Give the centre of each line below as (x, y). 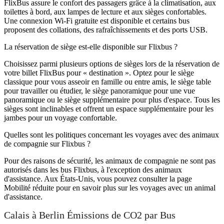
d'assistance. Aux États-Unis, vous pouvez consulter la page (98, 178)
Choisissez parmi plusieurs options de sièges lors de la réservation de (112, 63)
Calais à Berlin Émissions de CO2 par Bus (90, 215)
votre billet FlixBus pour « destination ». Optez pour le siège (99, 72)
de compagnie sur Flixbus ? (47, 143)
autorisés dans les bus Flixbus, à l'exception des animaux (93, 169)
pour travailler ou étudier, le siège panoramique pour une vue (99, 90)
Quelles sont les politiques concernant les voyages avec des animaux (111, 134)
